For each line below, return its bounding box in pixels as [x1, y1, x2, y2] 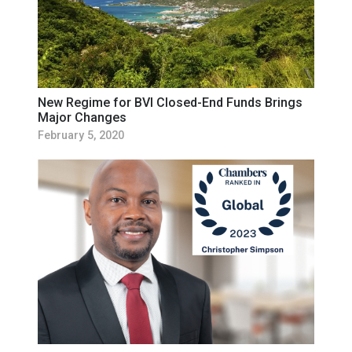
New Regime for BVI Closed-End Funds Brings [38, 95, 302, 111]
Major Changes [38, 110, 126, 126]
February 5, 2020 [38, 129, 124, 143]
